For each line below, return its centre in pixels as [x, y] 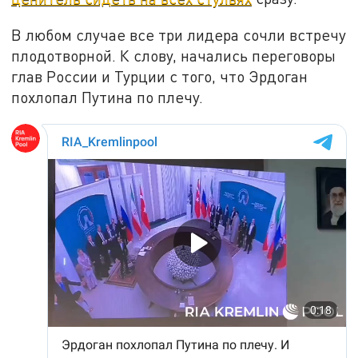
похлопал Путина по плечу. [107, 97]
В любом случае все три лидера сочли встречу [179, 35]
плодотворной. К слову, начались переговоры [174, 56]
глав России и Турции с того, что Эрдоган [160, 77]
